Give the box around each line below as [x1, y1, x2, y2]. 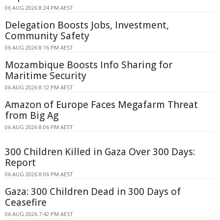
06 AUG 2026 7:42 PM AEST [5, 210, 73, 218]
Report [5, 156, 36, 169]
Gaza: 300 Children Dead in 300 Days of [5, 185, 181, 198]
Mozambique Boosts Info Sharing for [5, 58, 172, 72]
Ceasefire [5, 196, 47, 209]
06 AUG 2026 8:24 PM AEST [5, 4, 73, 12]
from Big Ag [5, 109, 58, 122]
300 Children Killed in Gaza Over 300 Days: [5, 145, 195, 159]
